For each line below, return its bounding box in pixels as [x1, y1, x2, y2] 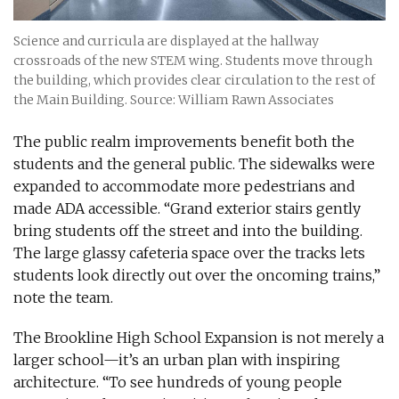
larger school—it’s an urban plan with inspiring [13, 351, 340, 370]
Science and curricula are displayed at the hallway [13, 33, 319, 50]
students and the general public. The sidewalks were [13, 155, 375, 174]
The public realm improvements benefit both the [13, 133, 354, 151]
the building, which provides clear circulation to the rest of [13, 72, 375, 89]
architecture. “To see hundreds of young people [13, 373, 342, 392]
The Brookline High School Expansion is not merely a [13, 329, 384, 347]
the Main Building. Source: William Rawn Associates [13, 92, 334, 109]
